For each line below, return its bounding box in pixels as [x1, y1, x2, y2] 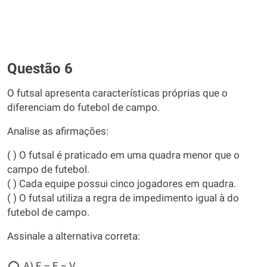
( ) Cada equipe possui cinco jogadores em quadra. [7, 178, 236, 190]
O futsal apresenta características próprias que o [7, 88, 228, 99]
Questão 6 [7, 60, 73, 77]
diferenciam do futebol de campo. [7, 102, 160, 113]
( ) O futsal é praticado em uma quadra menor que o [7, 150, 240, 161]
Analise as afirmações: [7, 126, 108, 137]
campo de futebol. [7, 164, 89, 175]
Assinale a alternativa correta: [7, 231, 140, 242]
